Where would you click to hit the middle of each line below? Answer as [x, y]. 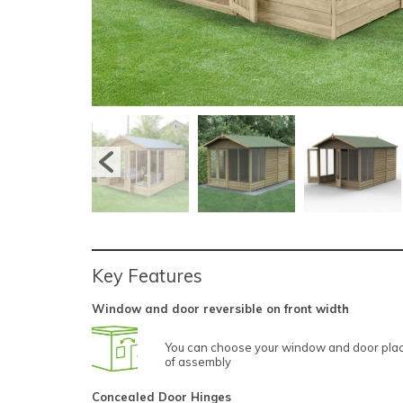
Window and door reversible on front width [220, 309]
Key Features [147, 276]
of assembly [198, 361]
